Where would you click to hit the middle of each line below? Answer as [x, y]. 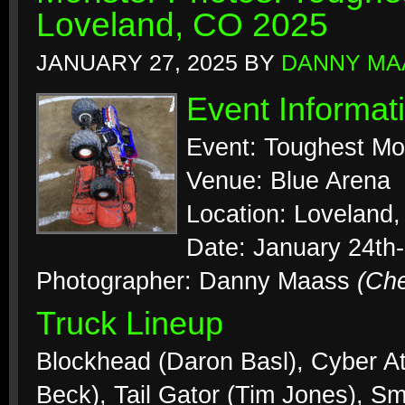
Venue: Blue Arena [288, 181]
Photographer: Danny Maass [197, 281]
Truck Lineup [130, 324]
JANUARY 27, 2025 [137, 63]
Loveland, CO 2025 [182, 25]
